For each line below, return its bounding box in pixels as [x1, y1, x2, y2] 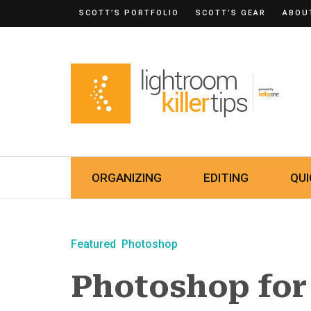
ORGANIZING [92, 171, 162, 185]
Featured [71, 237, 116, 251]
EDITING [203, 171, 249, 185]
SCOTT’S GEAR [196, 8, 266, 17]
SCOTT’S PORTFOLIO [79, 8, 179, 17]
